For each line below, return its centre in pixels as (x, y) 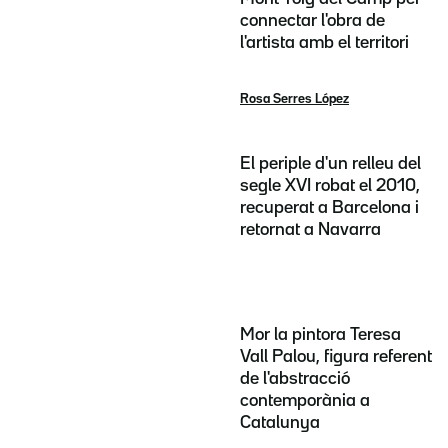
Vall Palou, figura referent (336, 356)
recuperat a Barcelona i (329, 208)
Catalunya (280, 422)
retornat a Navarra (310, 230)
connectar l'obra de (312, 20)
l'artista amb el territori (324, 42)
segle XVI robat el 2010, (330, 186)
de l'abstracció (295, 378)
